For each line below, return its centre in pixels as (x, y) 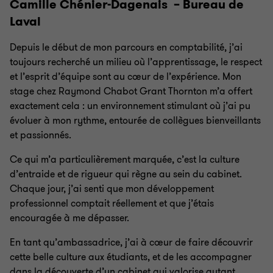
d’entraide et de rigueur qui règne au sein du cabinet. (126, 174)
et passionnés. (41, 135)
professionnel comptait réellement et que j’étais (112, 204)
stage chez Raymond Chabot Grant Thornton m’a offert (131, 91)
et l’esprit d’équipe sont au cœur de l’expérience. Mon (126, 77)
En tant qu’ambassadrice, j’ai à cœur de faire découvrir (131, 243)
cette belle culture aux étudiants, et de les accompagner (131, 257)
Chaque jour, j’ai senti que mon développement (112, 189)
